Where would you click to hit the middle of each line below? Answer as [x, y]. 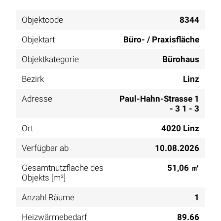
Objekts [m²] [44, 178]
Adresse [37, 99]
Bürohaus [181, 59]
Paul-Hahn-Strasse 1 [159, 99]
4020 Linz [180, 129]
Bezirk [33, 79]
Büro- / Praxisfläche [161, 40]
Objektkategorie [50, 59]
